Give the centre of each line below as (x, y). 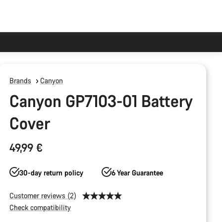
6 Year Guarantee (138, 173)
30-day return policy (51, 173)
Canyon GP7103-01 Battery (101, 101)
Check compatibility (40, 207)
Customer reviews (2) (43, 195)
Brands (20, 81)
